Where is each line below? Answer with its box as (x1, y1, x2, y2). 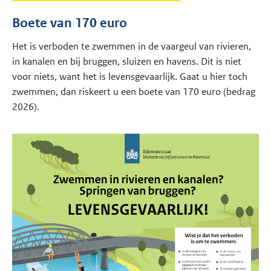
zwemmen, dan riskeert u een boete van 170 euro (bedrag (12, 85, 256, 99)
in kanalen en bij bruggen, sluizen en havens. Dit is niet (12, 55, 242, 68)
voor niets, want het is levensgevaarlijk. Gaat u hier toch (12, 70, 248, 83)
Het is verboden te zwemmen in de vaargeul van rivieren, (12, 40, 252, 53)
